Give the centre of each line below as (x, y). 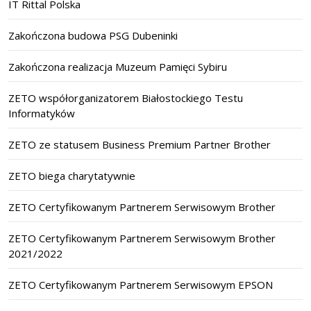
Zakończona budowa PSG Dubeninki (93, 36)
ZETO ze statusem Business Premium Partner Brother (140, 145)
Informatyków (42, 114)
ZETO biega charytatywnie (72, 176)
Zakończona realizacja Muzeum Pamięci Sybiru (118, 67)
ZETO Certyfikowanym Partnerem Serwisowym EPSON (141, 285)
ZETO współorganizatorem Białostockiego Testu (126, 98)
